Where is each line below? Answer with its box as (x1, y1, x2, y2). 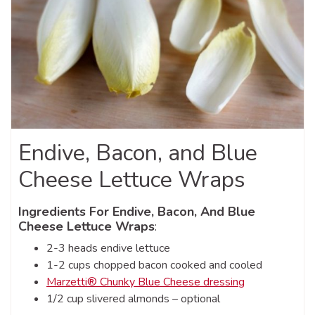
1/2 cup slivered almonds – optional (46, 291, 220, 307)
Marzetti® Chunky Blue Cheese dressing (46, 274, 245, 290)
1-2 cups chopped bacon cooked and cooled (46, 257, 262, 274)
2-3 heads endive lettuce (46, 240, 170, 257)
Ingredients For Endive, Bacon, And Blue (18, 203, 255, 221)
